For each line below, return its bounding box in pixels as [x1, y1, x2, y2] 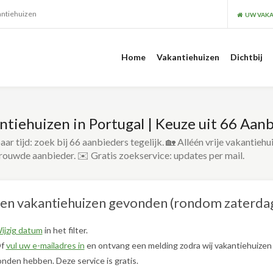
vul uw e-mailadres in [5, 240, 85, 250]
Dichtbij [230, 52, 263, 62]
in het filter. [42, 225, 88, 235]
